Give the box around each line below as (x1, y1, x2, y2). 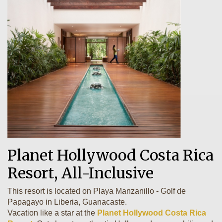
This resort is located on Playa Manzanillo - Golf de (7, 187, 186, 195)
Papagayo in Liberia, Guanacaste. (7, 198, 129, 206)
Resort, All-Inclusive (7, 164, 154, 182)
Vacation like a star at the (7, 209, 97, 217)
